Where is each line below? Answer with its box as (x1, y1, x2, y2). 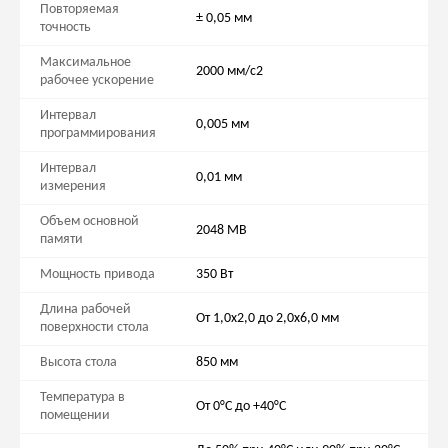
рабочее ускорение (40, 73, 154, 89)
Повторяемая (40, 2, 119, 18)
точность (40, 20, 91, 36)
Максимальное (40, 55, 131, 71)
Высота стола (40, 355, 117, 371)
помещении (40, 408, 110, 424)
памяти (40, 232, 83, 248)
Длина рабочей (40, 302, 131, 318)
